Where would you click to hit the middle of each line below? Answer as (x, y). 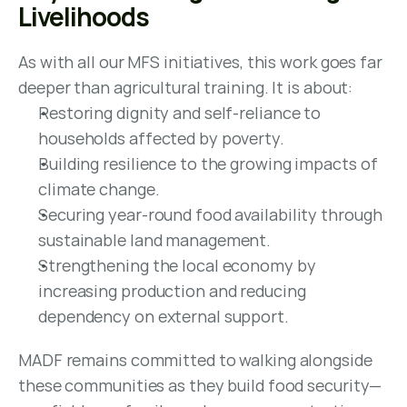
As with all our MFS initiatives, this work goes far (200, 62)
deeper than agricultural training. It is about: (186, 87)
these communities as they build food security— (200, 385)
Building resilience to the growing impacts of (208, 164)
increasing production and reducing (172, 291)
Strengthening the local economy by (177, 265)
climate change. (99, 189)
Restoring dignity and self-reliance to (180, 113)
